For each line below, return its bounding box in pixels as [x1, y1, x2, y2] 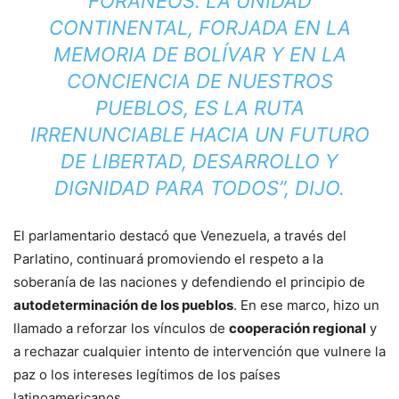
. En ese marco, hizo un [233, 296, 379, 313]
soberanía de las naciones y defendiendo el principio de [13, 273, 365, 290]
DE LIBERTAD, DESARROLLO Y [61, 149, 338, 173]
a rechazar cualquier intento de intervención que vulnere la [13, 342, 386, 360]
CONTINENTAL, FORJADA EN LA [48, 15, 351, 39]
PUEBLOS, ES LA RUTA [94, 95, 305, 119]
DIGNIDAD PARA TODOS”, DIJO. [54, 175, 345, 199]
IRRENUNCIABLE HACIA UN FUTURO [29, 122, 370, 146]
